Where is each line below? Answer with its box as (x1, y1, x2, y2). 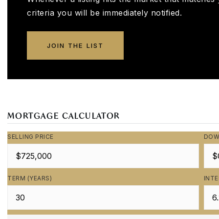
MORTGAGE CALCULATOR (7, 110, 120, 121)
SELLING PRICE (7, 133, 54, 140)
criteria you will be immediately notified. (27, 8, 182, 18)
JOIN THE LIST (47, 42, 104, 49)
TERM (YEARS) (7, 175, 52, 182)
